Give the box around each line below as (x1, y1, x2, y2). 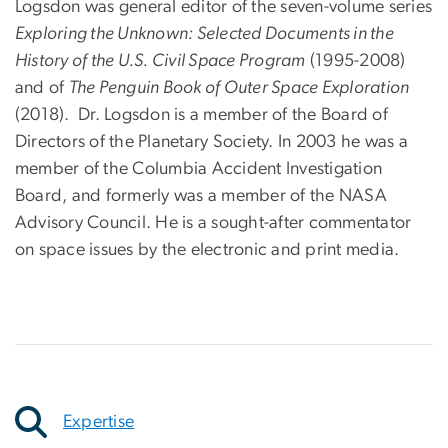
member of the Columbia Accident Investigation (15, 160, 383, 179)
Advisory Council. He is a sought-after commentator (15, 214, 412, 233)
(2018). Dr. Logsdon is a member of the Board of (15, 106, 388, 125)
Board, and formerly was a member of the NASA (15, 187, 387, 206)
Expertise (63, 412, 135, 431)
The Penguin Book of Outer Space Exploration (68, 79, 410, 98)
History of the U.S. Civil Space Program (15, 52, 306, 71)
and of (15, 79, 69, 98)
